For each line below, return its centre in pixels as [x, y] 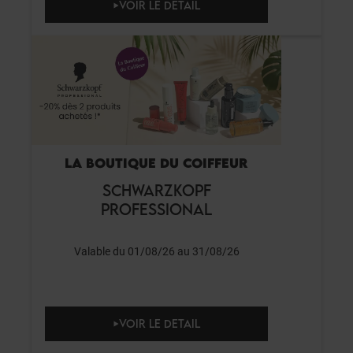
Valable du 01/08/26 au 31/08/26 [156, 251]
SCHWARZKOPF [156, 190]
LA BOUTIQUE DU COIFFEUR [156, 163]
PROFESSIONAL [156, 209]
